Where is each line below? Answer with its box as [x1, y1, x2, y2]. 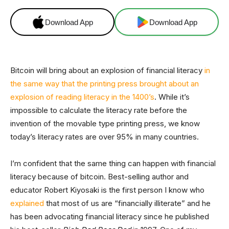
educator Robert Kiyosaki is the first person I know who [10, 185, 204, 195]
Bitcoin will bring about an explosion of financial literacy [10, 65, 204, 75]
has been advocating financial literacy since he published [10, 212, 209, 221]
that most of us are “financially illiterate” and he [44, 198, 211, 208]
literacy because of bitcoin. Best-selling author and [10, 172, 189, 181]
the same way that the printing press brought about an [10, 79, 199, 88]
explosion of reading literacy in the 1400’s [10, 92, 154, 102]
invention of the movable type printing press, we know [10, 119, 200, 128]
